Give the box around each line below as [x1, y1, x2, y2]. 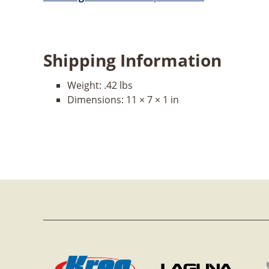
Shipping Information [43, 48, 222, 71]
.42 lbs [104, 78, 133, 92]
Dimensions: [67, 92, 126, 106]
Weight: [67, 78, 104, 92]
